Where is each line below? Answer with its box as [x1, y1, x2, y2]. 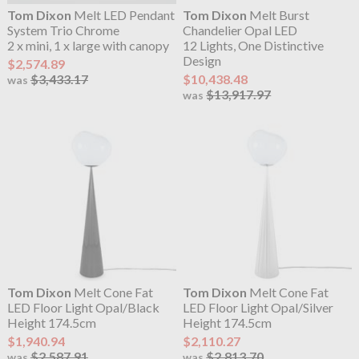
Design [183, 53, 222, 69]
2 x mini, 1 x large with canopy [6, 38, 169, 54]
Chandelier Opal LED [183, 22, 298, 38]
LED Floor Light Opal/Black [6, 300, 159, 316]
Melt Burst [247, 7, 310, 23]
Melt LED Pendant [71, 7, 175, 23]
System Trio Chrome [6, 22, 119, 38]
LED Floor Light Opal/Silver [183, 300, 334, 316]
